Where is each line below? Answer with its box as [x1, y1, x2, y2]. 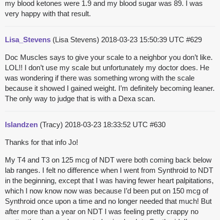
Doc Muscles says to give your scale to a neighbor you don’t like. [5, 53, 213, 62]
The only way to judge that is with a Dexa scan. [5, 94, 155, 103]
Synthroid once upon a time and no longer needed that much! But [5, 197, 212, 206]
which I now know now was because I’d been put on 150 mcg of [5, 187, 208, 195]
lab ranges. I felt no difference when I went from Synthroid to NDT [5, 166, 213, 175]
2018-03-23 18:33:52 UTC [65, 120, 150, 129]
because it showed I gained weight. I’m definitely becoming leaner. [5, 84, 215, 93]
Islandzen [5, 120, 38, 129]
